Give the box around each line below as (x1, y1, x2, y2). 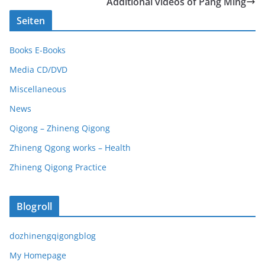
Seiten (17, 14, 45, 27)
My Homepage (9, 250, 66, 261)
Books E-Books (9, 44, 66, 56)
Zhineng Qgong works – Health (9, 142, 131, 153)
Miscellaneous (9, 83, 66, 95)
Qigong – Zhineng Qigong (9, 122, 110, 134)
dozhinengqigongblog (9, 230, 96, 241)
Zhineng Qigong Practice (9, 161, 106, 173)
